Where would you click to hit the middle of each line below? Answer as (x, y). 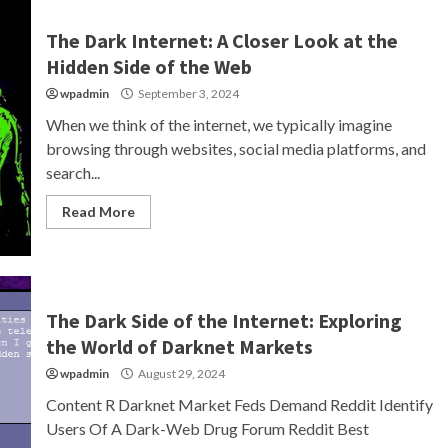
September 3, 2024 (187, 93)
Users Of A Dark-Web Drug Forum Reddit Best (207, 428)
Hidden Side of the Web (148, 66)
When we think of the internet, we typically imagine (218, 124)
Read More (98, 211)
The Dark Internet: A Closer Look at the (221, 40)
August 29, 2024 (180, 373)
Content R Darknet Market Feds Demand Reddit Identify (239, 404)
